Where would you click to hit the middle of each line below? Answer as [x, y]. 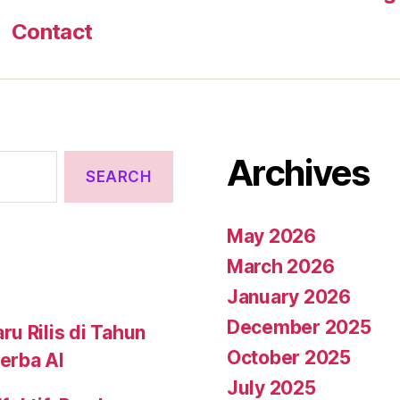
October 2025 [289, 358]
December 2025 [299, 327]
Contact [52, 32]
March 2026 [281, 267]
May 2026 [271, 236]
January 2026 [289, 297]
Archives [298, 173]
